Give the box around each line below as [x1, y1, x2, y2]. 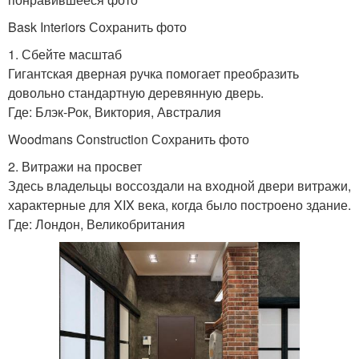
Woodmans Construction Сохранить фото [8, 129, 249, 148]
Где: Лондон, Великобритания [8, 214, 185, 233]
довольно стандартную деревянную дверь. [8, 83, 264, 102]
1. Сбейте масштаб [8, 44, 122, 63]
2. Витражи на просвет [8, 156, 142, 175]
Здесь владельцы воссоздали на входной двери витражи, [8, 175, 351, 195]
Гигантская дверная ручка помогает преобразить [8, 63, 299, 83]
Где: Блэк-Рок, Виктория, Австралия [8, 102, 221, 121]
